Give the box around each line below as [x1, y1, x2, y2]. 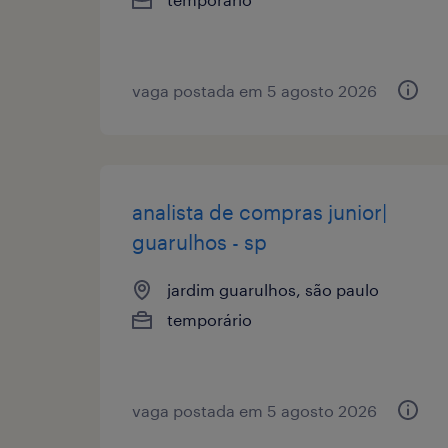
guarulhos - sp [132, 229, 267, 254]
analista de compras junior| [132, 199, 387, 224]
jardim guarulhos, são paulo [167, 279, 379, 299]
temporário [167, 309, 252, 329]
